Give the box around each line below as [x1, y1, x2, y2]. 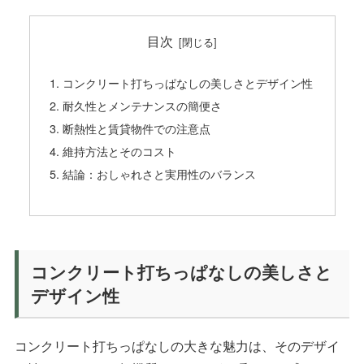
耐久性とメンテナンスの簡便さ [62, 96, 222, 114]
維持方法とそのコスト [62, 141, 176, 159]
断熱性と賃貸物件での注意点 [62, 119, 210, 136]
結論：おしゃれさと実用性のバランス [62, 164, 256, 182]
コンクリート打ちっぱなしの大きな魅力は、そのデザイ [14, 336, 340, 356]
